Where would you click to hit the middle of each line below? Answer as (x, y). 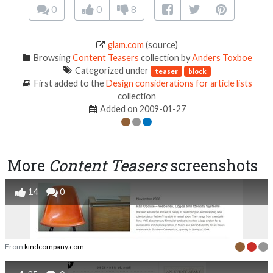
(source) (161, 45)
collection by (166, 58)
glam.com (126, 45)
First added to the (69, 83)
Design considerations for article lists (179, 83)
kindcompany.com (54, 247)
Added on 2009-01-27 (142, 109)
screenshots (212, 166)
